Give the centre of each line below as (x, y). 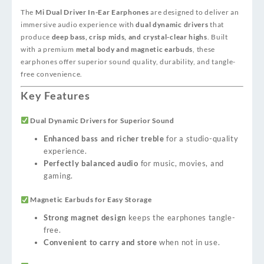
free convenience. (52, 74)
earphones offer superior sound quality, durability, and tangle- (128, 61)
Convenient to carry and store (100, 242)
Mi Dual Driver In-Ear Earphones (92, 12)
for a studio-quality (201, 138)
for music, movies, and (181, 163)
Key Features (55, 95)
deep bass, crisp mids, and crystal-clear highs (129, 37)
